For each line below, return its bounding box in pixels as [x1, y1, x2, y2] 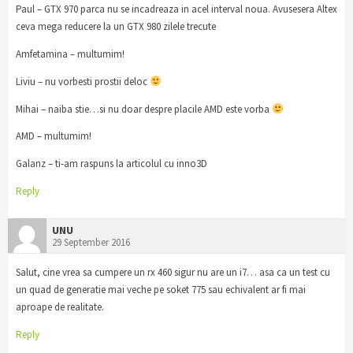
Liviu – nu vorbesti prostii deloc [16, 74, 150, 88]
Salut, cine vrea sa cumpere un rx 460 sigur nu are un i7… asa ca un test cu [16, 266, 330, 280]
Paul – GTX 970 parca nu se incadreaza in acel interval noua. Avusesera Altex [16, 2, 337, 16]
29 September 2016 [52, 236, 130, 250]
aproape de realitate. [16, 300, 104, 314]
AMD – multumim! [16, 129, 91, 143]
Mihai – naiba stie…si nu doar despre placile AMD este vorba [16, 102, 272, 116]
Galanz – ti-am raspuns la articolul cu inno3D [16, 157, 207, 171]
